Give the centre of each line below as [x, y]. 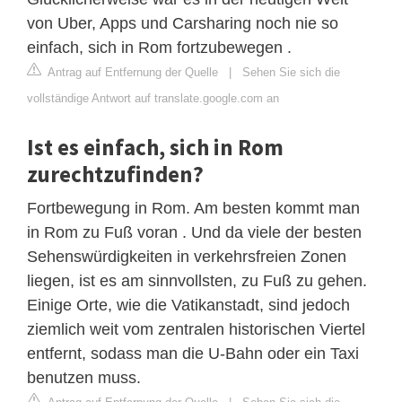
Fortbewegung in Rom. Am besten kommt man [193, 208]
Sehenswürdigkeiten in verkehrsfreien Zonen [187, 256]
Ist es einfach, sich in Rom [155, 147]
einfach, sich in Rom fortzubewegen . [159, 47]
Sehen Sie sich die [291, 72]
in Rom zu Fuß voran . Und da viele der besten [194, 232]
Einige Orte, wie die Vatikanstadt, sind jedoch [188, 305]
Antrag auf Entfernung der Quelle [131, 72]
